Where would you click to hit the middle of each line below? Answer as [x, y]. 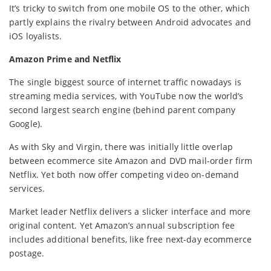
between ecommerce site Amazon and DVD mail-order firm [131, 160]
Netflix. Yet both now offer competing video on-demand [124, 174]
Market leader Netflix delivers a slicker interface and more [130, 211]
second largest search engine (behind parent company [122, 109]
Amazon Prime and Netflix [65, 59]
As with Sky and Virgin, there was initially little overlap [121, 146]
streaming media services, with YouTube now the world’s [126, 96]
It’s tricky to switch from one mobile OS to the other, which [130, 8]
